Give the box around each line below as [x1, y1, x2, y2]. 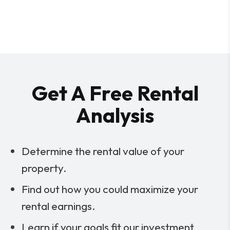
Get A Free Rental [31, 80, 199, 106]
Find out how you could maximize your [22, 182, 199, 196]
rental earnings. [22, 199, 96, 213]
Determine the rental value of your [22, 144, 185, 158]
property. [22, 161, 67, 175]
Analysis [76, 102, 154, 128]
